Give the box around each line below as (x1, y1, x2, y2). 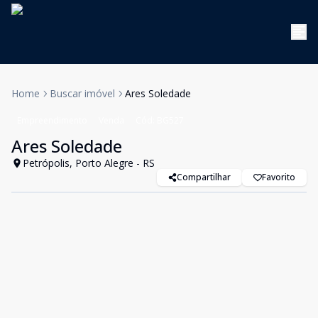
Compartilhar (177, 171, 231, 183)
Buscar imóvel (50, 87, 115, 100)
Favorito (262, 171, 295, 183)
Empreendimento (17, 114, 87, 126)
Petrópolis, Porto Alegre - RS (23, 156, 155, 170)
